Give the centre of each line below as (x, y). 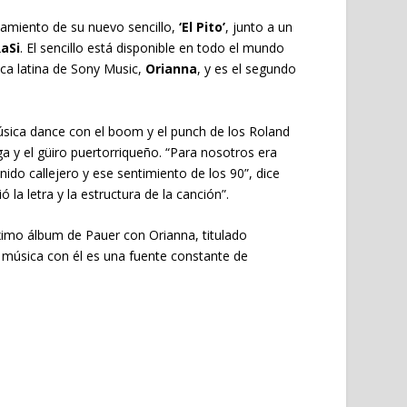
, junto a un (258, 27)
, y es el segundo (246, 69)
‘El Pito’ (202, 27)
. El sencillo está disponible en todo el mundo (152, 48)
